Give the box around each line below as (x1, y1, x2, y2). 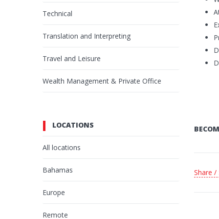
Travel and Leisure (43, 54, 101, 64)
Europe (43, 188, 65, 197)
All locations (43, 143, 81, 153)
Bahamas (43, 165, 73, 175)
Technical (43, 9, 72, 19)
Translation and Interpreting (43, 31, 131, 41)
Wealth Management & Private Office (43, 76, 161, 86)
